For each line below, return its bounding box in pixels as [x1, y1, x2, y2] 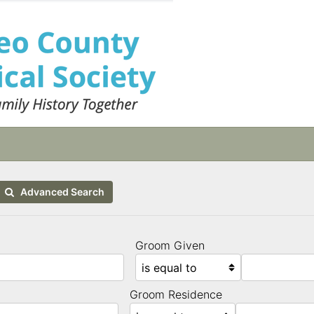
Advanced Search [14, 185, 104, 198]
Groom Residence [130, 287, 222, 302]
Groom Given [135, 238, 205, 253]
